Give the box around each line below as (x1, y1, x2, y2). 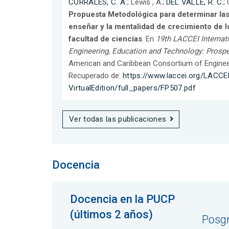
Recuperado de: (68, 71, 123, 80)
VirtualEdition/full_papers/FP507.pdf (68, 83, 196, 93)
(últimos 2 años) (70, 208, 153, 221)
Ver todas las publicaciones (69, 114, 167, 124)
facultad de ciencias (68, 34, 142, 43)
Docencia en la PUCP (70, 192, 175, 205)
